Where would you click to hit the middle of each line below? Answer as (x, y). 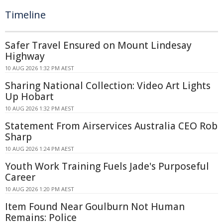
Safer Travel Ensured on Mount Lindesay (98, 46)
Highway (25, 56)
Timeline (25, 15)
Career (20, 177)
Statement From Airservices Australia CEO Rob (111, 126)
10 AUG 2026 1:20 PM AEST (40, 189)
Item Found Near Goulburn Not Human (95, 207)
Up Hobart (29, 97)
